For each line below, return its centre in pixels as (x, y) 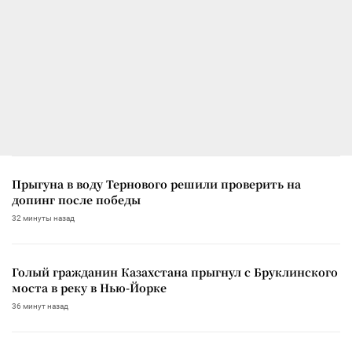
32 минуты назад (43, 218)
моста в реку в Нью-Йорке (89, 287)
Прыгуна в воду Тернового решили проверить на (156, 183)
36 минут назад (40, 306)
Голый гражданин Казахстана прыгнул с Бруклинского (175, 271)
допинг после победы (76, 199)
